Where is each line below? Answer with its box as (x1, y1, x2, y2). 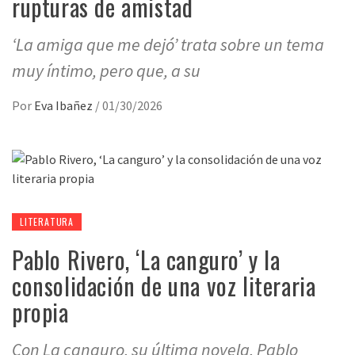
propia (12, 294, 69, 330)
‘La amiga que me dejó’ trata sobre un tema (12, 33, 324, 55)
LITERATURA (20, 215, 74, 228)
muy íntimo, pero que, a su (12, 59, 200, 82)
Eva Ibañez (34, 97, 95, 113)
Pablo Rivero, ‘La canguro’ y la (12, 242, 281, 277)
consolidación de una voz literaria (12, 268, 316, 303)
